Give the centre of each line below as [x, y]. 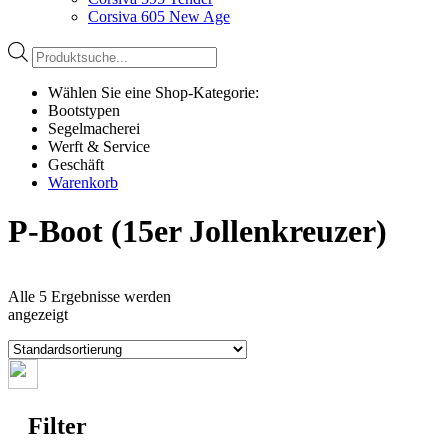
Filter [57, 425]
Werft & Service [99, 146]
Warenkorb [83, 182]
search [51, 67]
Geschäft [76, 164]
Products [58, 49]
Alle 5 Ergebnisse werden [89, 296]
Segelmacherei [94, 128]
